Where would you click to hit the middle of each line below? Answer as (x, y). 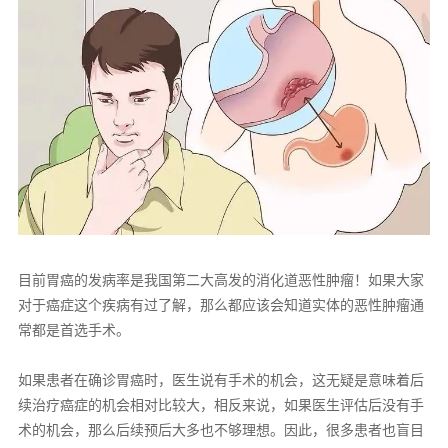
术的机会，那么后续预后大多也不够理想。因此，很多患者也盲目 (220, 429)
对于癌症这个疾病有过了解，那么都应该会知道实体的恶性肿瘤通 (220, 304)
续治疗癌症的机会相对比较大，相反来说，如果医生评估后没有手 (220, 404)
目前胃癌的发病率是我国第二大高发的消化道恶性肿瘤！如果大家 (220, 279)
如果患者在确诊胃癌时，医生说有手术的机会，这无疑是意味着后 (220, 379)
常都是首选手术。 (73, 329)
